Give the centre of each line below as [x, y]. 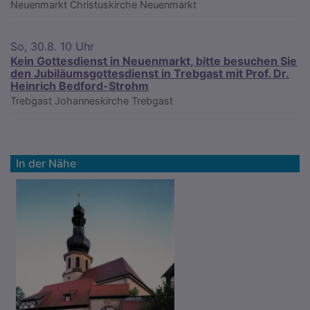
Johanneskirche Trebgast [114, 100]
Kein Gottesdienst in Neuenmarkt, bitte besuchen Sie [154, 61]
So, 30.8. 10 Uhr [52, 46]
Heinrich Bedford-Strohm [80, 85]
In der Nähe [46, 163]
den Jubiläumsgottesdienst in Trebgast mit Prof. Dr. [150, 73]
